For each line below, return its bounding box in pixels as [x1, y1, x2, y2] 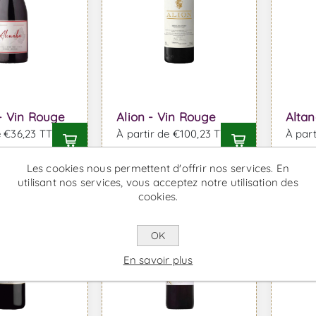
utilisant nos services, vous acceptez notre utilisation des [18, 175, 298, 189]
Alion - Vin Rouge [116, 109, 217, 125]
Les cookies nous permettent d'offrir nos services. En [26, 161, 290, 175]
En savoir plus [123, 253, 193, 267]
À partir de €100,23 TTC [116, 127, 234, 141]
